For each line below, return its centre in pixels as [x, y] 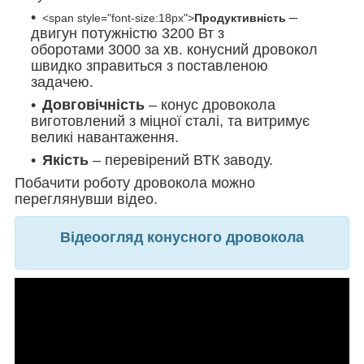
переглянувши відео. [86, 199]
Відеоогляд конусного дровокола [182, 237]
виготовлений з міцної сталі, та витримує [170, 121]
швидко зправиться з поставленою [149, 65]
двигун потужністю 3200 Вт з [128, 33]
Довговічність [95, 104]
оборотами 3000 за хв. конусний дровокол [174, 49]
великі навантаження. [107, 137]
